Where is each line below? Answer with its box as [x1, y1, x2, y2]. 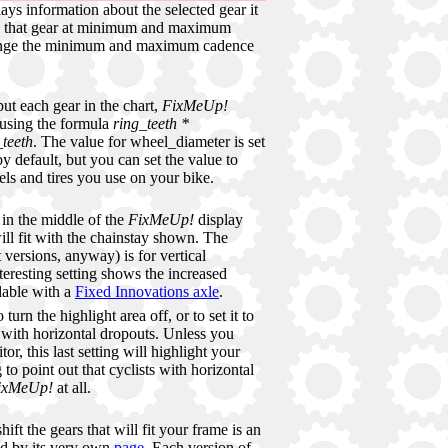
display [194, 211, 243, 229]
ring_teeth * [113, 115, 189, 133]
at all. [53, 379, 91, 397]
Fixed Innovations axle [75, 283, 219, 301]
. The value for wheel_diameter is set [33, 133, 265, 151]
